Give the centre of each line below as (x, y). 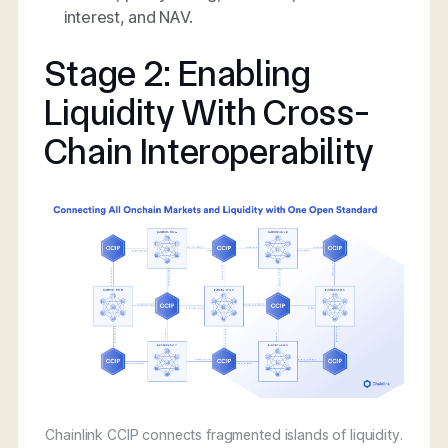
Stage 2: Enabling (177, 74)
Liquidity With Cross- (206, 113)
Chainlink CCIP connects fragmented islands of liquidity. (224, 434)
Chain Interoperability (208, 152)
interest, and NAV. (128, 16)
